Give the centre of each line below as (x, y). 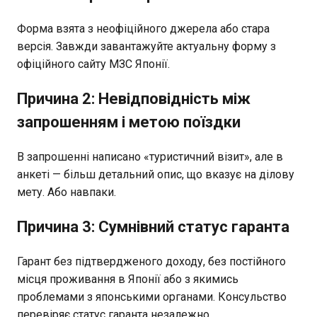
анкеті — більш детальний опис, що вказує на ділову (156, 174)
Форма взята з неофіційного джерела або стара (143, 28)
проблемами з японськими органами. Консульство (152, 296)
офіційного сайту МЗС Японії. (93, 64)
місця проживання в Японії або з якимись (128, 279)
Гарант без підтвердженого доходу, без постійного (151, 261)
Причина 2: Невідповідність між (134, 98)
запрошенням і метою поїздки (129, 122)
